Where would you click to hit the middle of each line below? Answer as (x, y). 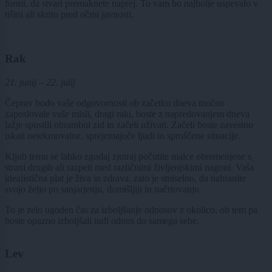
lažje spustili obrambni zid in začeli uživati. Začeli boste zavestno (129, 124)
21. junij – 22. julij (40, 82)
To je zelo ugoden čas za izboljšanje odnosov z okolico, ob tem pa (131, 209)
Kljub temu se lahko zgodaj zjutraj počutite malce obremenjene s (128, 156)
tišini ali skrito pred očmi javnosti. (69, 15)
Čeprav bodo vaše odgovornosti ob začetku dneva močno (115, 103)
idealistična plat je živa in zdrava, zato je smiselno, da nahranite (125, 178)
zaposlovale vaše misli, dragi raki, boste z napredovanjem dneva (127, 114)
